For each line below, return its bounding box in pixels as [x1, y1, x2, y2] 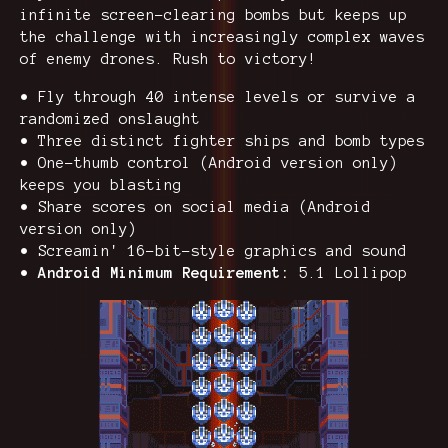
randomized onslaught [20, 111, 200, 127]
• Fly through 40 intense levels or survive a [20, 89, 416, 105]
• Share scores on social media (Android [20, 199, 371, 215]
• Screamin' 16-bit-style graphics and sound [20, 243, 407, 259]
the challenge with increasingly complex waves [20, 29, 425, 45]
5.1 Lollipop [299, 265, 407, 281]
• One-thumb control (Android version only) [20, 155, 398, 171]
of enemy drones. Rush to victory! [20, 51, 317, 67]
